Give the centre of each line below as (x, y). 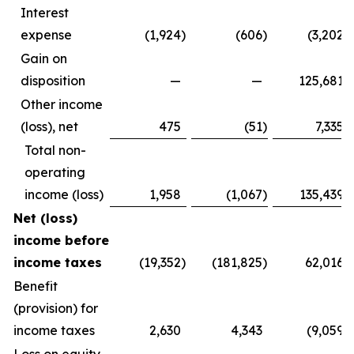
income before (61, 240)
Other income (62, 104)
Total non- (55, 150)
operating (55, 172)
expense (46, 35)
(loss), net (49, 126)
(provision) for (56, 308)
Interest (45, 13)
